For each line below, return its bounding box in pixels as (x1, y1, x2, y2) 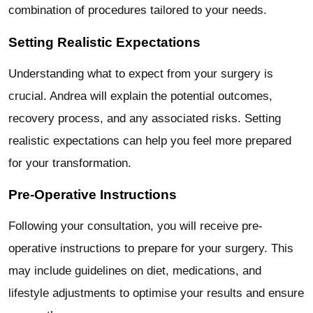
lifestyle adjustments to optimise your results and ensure (8, 286, 304, 300)
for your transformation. (8, 156, 131, 170)
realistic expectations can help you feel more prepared (8, 133, 291, 147)
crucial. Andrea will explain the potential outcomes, (8, 89, 272, 103)
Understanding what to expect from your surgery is (8, 66, 273, 80)
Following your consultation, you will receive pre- (8, 219, 263, 233)
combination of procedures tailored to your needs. (8, 3, 267, 17)
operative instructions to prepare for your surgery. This (8, 241, 293, 255)
